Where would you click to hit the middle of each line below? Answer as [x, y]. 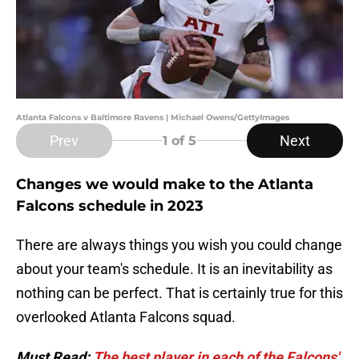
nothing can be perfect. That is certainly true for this [179, 293]
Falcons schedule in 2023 [110, 206]
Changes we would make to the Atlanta [165, 185]
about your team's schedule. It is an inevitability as [174, 269]
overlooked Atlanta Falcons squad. [126, 317]
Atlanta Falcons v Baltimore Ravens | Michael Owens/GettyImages [153, 118]
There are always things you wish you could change [179, 245]
